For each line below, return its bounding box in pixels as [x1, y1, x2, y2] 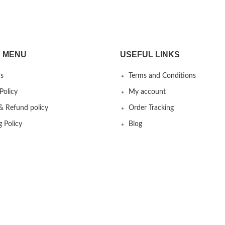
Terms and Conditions [129, 72, 196, 79]
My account [129, 88, 166, 95]
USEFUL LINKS [120, 50, 180, 59]
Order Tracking [129, 104, 174, 111]
